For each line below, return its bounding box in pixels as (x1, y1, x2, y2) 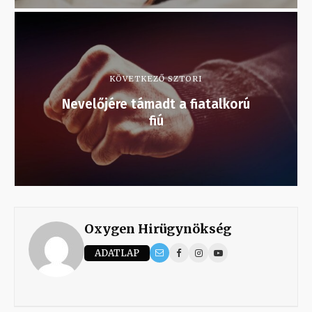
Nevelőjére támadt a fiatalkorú (62, 96, 250, 113)
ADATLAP (95, 247, 139, 259)
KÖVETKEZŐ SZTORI (109, 74, 203, 84)
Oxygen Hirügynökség (84, 221, 231, 237)
